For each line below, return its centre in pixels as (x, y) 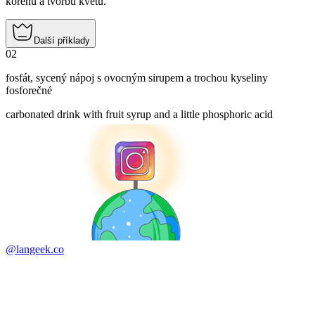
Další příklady (62, 41)
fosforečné (29, 91)
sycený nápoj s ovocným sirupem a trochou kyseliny (152, 78)
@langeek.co (35, 250)
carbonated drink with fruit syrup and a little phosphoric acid (139, 115)
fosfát (18, 78)
